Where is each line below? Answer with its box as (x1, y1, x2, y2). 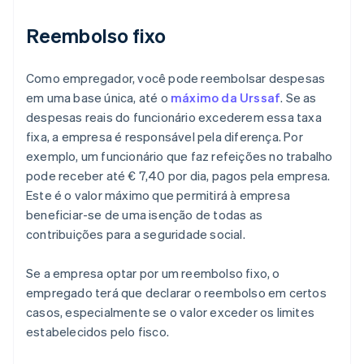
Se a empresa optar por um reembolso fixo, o (26, 265, 280, 282)
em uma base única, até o (26, 89, 171, 106)
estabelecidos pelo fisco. (26, 323, 169, 340)
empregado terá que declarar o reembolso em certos (26, 284, 327, 301)
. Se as (280, 89, 317, 106)
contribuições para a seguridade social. (26, 226, 245, 243)
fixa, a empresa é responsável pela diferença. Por (26, 128, 303, 145)
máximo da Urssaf (171, 89, 281, 106)
